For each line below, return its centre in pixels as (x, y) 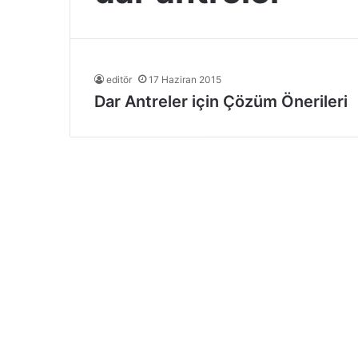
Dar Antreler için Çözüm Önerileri (221, 101)
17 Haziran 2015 (185, 80)
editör (119, 80)
